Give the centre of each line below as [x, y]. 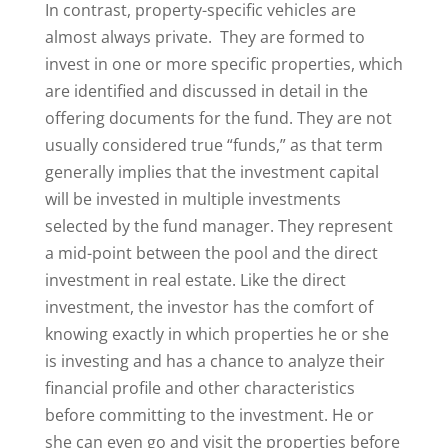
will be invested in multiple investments [192, 199]
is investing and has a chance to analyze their [214, 361]
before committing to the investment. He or [209, 415]
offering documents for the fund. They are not [218, 118]
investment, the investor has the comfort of [208, 307]
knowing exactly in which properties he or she [216, 334]
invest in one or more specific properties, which [223, 64]
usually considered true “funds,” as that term [213, 145]
